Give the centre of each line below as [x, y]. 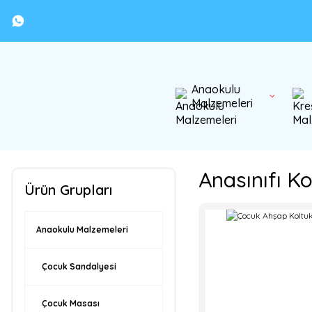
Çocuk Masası [71, 303]
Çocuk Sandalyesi [79, 266]
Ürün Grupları [68, 190]
